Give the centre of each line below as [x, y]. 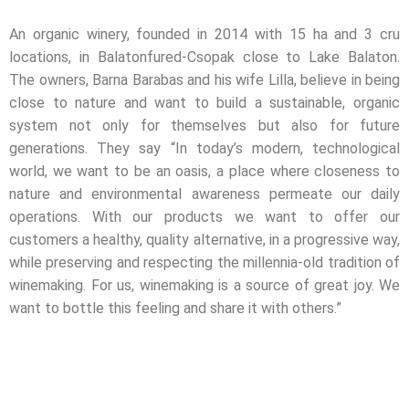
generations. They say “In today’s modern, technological [204, 148]
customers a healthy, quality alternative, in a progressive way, [204, 239]
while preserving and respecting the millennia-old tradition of [204, 262]
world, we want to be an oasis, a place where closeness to [204, 171]
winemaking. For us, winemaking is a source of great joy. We [204, 285]
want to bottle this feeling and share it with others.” [175, 308]
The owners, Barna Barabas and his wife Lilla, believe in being [204, 79]
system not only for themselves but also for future [204, 125]
